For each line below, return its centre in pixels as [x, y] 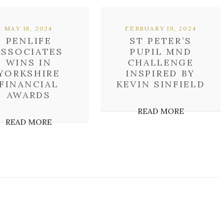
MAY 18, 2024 [29, 28]
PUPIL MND [161, 52]
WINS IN [29, 62]
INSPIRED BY [161, 73]
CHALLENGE [161, 62]
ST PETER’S [161, 41]
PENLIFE [29, 41]
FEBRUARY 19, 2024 [161, 28]
